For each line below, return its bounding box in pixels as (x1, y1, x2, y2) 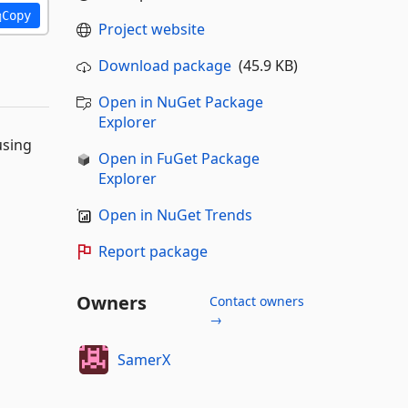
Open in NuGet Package (97, 92, 263, 112)
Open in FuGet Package (97, 148, 260, 168)
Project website (97, 19, 205, 39)
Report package (97, 241, 208, 261)
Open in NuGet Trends (97, 205, 252, 225)
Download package (97, 56, 231, 76)
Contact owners (209, 292, 304, 310)
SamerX (117, 349, 170, 370)
